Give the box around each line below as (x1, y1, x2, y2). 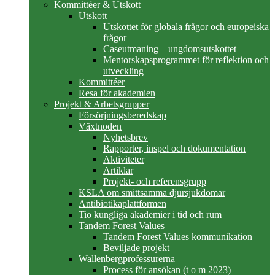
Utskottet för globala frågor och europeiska (103, 21, 269, 32)
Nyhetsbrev (103, 132, 148, 142)
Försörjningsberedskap (79, 110, 166, 120)
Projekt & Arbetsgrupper (54, 99, 149, 109)
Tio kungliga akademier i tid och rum (79, 209, 222, 220)
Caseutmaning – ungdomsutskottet (103, 44, 236, 54)
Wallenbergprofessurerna (79, 254, 175, 264)
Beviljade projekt (103, 242, 169, 253)
